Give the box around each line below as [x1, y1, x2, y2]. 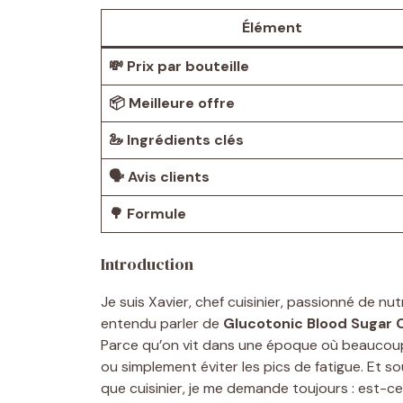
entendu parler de [101, 313, 223, 333]
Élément [241, 17, 302, 37]
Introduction [101, 252, 193, 275]
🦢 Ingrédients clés [109, 130, 244, 149]
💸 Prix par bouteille [109, 56, 249, 76]
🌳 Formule [109, 203, 186, 223]
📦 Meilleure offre [109, 93, 235, 112]
